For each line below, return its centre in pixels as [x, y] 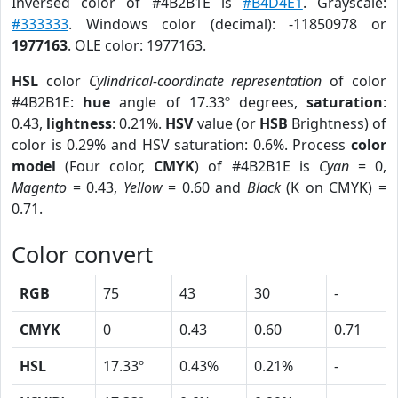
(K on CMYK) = [334, 187]
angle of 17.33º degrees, [209, 102]
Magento [39, 187]
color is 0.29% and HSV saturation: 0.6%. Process [181, 145]
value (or [226, 123]
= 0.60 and [204, 187]
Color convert [82, 254]
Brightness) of [337, 123]
